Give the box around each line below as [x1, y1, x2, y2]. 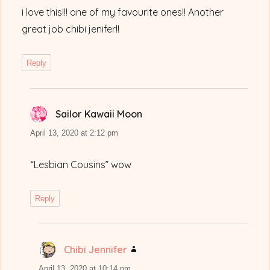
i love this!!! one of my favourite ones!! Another [22, 6, 224, 19]
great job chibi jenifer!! [22, 23, 120, 36]
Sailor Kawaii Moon [55, 108, 143, 121]
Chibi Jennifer [64, 243, 128, 256]
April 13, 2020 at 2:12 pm [30, 128, 119, 138]
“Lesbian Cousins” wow [30, 159, 132, 171]
